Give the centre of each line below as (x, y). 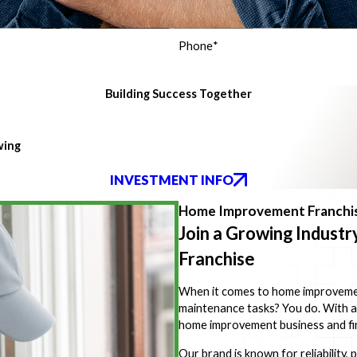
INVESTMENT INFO (172, 180)
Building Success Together (178, 94)
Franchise (217, 258)
